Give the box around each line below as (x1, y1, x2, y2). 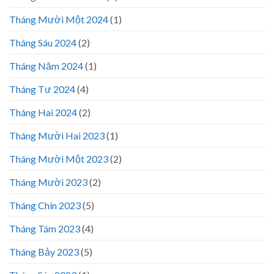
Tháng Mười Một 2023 (9, 152, 108, 165)
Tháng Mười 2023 (9, 176, 87, 188)
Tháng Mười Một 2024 (9, 13, 108, 25)
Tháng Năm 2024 (9, 59, 83, 72)
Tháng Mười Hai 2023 (9, 129, 105, 141)
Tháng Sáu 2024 (9, 36, 76, 48)
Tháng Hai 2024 (9, 106, 77, 118)
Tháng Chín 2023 (9, 199, 81, 211)
